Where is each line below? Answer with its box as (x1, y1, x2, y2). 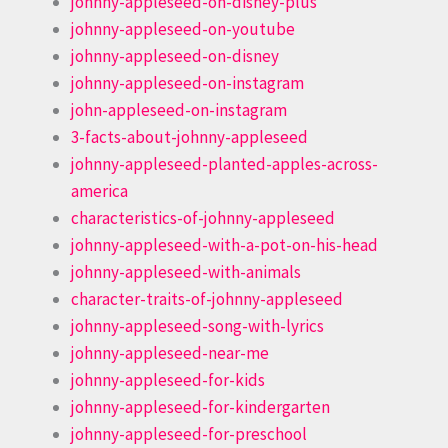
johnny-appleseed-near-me (71, 341, 269, 364)
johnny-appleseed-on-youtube (71, 17, 295, 40)
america (71, 179, 128, 202)
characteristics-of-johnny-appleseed (71, 206, 335, 229)
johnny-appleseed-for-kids (71, 368, 265, 391)
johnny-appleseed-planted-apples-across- (71, 152, 378, 175)
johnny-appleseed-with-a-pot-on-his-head (71, 233, 378, 256)
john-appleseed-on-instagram (71, 98, 287, 121)
